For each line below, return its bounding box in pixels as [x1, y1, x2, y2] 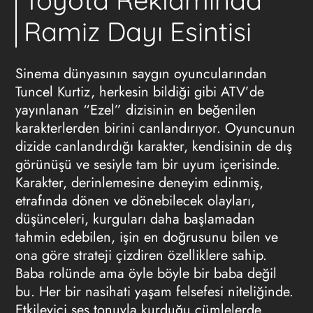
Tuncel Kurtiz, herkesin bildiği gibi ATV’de [15, 82, 264, 102]
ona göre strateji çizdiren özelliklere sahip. [15, 245, 267, 265]
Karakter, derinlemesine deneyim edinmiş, [15, 173, 263, 193]
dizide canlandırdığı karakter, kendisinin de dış [15, 136, 292, 156]
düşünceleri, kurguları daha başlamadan [15, 209, 255, 229]
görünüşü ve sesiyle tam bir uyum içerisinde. [15, 154, 280, 175]
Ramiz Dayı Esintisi [24, 15, 252, 48]
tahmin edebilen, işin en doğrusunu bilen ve [15, 227, 278, 247]
